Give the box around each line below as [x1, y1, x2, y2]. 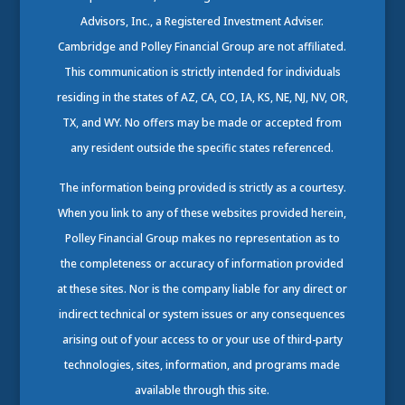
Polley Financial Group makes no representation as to [64, 230, 340, 246]
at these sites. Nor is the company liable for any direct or [57, 280, 348, 297]
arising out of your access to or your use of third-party [61, 331, 343, 347]
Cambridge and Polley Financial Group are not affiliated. [58, 38, 347, 54]
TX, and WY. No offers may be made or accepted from [62, 114, 343, 130]
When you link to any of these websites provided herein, [58, 204, 347, 221]
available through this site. [135, 381, 270, 398]
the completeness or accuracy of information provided [61, 255, 344, 271]
